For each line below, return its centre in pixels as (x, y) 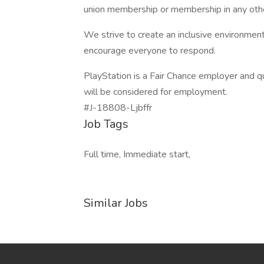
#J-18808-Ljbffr (118, 108)
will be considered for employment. (156, 92)
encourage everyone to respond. (150, 51)
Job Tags (106, 124)
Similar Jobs (116, 203)
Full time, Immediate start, (137, 154)
